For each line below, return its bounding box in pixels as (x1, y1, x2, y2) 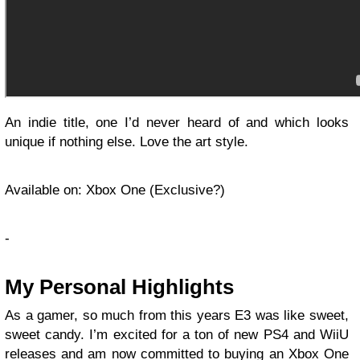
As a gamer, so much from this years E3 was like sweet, (5, 308, 349, 324)
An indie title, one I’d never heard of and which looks (5, 115, 349, 131)
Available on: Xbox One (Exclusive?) (5, 182, 225, 198)
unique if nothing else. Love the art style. (5, 134, 248, 150)
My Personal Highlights (5, 276, 234, 299)
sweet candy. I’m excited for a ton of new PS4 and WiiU (5, 327, 349, 343)
